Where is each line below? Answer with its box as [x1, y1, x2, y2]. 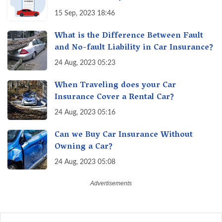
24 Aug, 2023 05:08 [55, 159, 115, 166]
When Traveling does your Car [55, 78, 176, 94]
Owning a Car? [55, 140, 112, 155]
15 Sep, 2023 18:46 [55, 10, 115, 17]
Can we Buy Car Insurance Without [55, 128, 193, 143]
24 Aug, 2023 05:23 [55, 59, 115, 67]
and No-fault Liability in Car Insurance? [55, 41, 213, 56]
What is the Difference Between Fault [55, 29, 203, 44]
